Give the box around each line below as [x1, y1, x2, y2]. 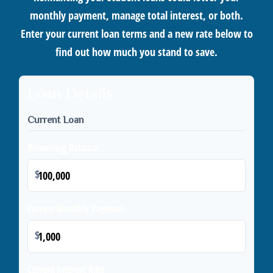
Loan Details [27, 84, 113, 102]
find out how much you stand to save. [55, 44, 218, 59]
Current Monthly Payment [27, 202, 124, 215]
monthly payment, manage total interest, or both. [30, 8, 243, 23]
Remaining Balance [27, 141, 97, 154]
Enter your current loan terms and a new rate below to [20, 26, 253, 41]
